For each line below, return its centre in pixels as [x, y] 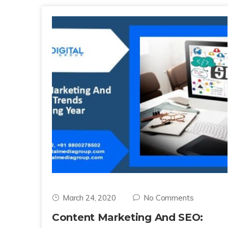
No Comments [169, 198]
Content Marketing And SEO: [128, 218]
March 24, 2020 [89, 198]
